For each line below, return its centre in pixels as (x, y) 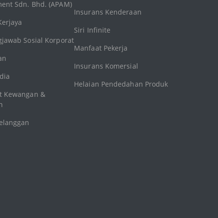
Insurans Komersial (106, 66)
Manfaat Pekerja (101, 48)
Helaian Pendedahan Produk (121, 84)
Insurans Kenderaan (108, 12)
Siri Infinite (92, 30)
